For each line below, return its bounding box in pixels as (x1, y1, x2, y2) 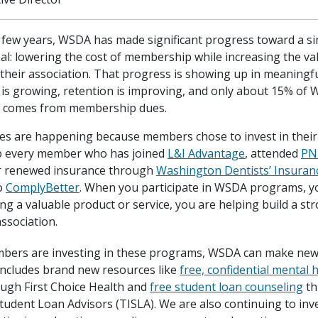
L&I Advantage (168, 146, 245, 161)
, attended (245, 146, 301, 161)
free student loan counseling (150, 279, 303, 295)
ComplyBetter (6, 180, 79, 195)
